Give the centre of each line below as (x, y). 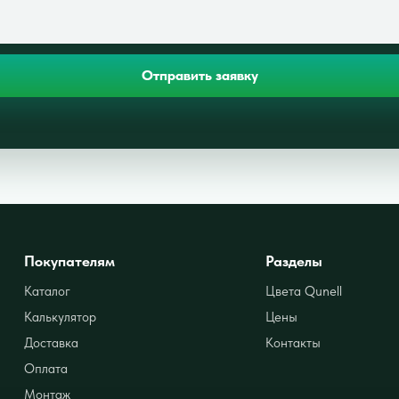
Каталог (48, 291)
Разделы (294, 261)
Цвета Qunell (304, 291)
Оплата (46, 368)
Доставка (52, 342)
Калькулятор (61, 317)
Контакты (293, 342)
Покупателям (70, 261)
